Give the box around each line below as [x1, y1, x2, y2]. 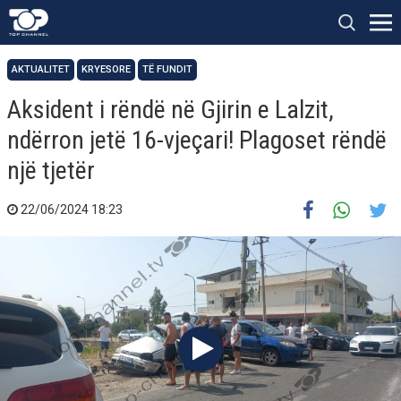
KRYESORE [81, 64, 131, 75]
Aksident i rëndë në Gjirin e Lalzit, [7, 95, 334, 124]
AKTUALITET [12, 64, 70, 75]
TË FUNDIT [142, 64, 192, 75]
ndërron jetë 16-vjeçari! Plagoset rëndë [7, 125, 387, 155]
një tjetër [7, 156, 95, 185]
